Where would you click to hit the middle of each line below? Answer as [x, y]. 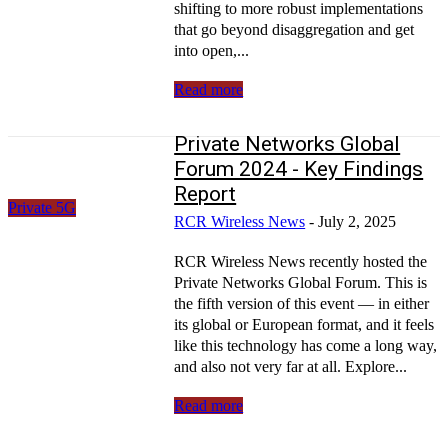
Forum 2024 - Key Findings [299, 168]
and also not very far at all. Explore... [291, 366]
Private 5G [42, 207]
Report [205, 193]
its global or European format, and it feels [304, 324]
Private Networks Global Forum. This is [301, 282]
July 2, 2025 [357, 221]
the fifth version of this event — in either [302, 303]
